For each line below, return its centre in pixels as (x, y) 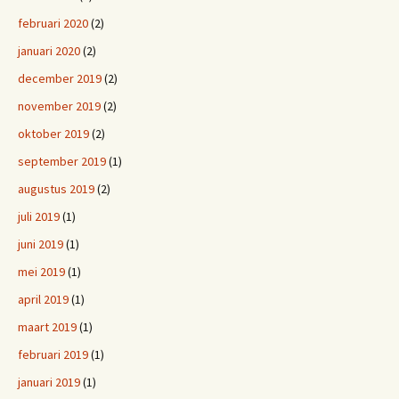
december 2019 (60, 78)
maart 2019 (47, 327)
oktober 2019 (53, 134)
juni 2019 (41, 244)
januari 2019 (49, 382)
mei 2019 (41, 272)
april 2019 (43, 299)
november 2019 (59, 106)
